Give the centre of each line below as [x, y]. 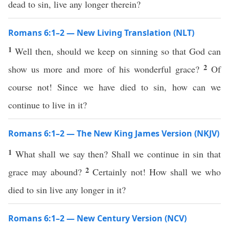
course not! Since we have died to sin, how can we [114, 87]
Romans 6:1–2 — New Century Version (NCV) [97, 218]
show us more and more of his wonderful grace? [106, 69]
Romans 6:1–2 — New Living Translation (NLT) [101, 33]
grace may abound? [47, 172]
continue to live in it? [48, 105]
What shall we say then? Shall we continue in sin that [118, 154]
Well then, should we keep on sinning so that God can [118, 51]
